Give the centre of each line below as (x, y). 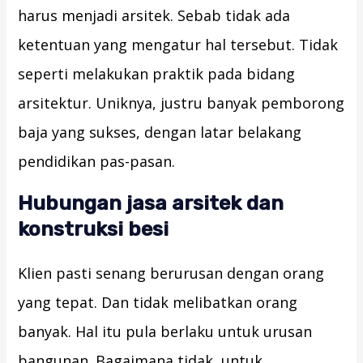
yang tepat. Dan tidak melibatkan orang (158, 303)
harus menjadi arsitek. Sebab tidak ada (154, 16)
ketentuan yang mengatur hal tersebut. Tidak (178, 45)
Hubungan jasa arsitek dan (151, 203)
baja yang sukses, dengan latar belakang (160, 132)
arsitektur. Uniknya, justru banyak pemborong (181, 103)
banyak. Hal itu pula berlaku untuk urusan (165, 332)
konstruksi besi (94, 229)
